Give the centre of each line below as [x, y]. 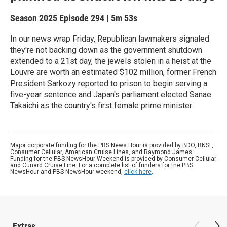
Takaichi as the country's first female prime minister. [102, 106]
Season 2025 [35, 18]
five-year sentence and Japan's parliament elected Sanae [111, 94]
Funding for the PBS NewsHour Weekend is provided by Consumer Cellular [113, 159]
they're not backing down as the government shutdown [106, 50]
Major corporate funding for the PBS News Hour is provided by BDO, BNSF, [112, 145]
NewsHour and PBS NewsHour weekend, [67, 172]
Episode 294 [82, 18]
